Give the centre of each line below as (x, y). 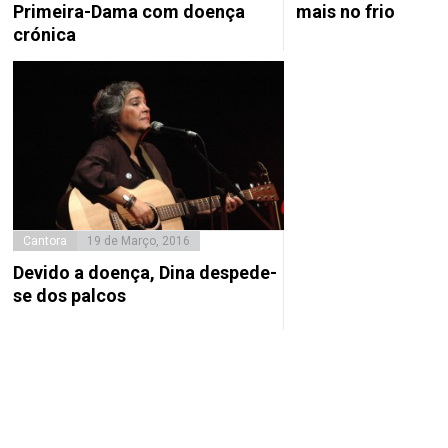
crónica (45, 34)
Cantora (45, 240)
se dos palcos (70, 295)
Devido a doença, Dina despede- (145, 272)
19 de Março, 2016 (139, 240)
